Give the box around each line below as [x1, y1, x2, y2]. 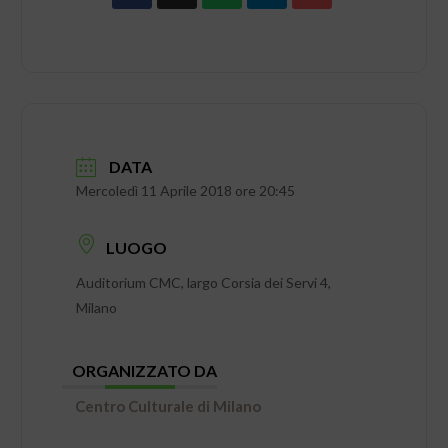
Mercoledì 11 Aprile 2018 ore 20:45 [76, 182, 296, 200]
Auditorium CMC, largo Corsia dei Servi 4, [76, 273, 332, 291]
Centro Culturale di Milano [75, 396, 262, 415]
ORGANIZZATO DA [72, 360, 218, 380]
